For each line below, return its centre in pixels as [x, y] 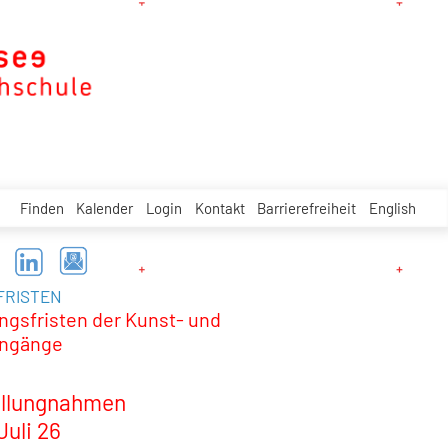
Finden [41, 207]
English [392, 207]
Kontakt [219, 207]
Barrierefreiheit [307, 207]
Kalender [105, 207]
